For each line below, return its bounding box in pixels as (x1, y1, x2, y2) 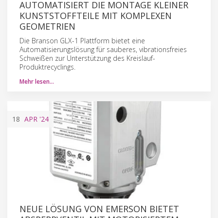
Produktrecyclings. (19, 62, 75, 72)
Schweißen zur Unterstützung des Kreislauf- (19, 53, 155, 63)
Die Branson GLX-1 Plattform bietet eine (19, 36, 145, 45)
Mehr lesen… (19, 77, 54, 86)
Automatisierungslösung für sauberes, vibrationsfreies (19, 44, 187, 54)
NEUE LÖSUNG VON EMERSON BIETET (19, 202, 179, 215)
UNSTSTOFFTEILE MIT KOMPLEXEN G (19, 9, 172, 21)
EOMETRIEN (19, 20, 75, 32)
